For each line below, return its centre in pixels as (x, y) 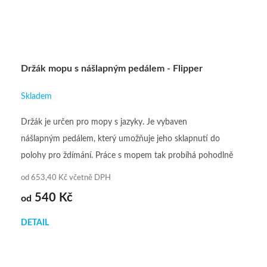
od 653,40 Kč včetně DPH (66, 178)
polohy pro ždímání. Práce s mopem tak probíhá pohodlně (127, 156)
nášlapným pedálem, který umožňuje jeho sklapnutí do (120, 139)
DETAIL (35, 223)
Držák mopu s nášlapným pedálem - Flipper (112, 69)
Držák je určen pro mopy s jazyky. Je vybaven (104, 122)
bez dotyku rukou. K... (60, 173)
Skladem (36, 97)
